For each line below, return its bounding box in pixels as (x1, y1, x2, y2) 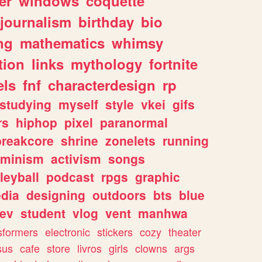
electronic (45, 224, 90, 240)
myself (58, 95, 98, 113)
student (20, 204, 65, 222)
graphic (135, 168, 180, 186)
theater (168, 224, 201, 240)
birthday (78, 12, 134, 32)
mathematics (20, 33, 105, 53)
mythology (71, 54, 142, 74)
